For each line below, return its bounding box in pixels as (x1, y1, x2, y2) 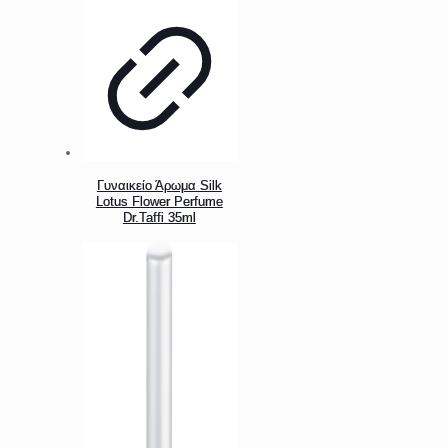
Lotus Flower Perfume (95, 193, 223, 209)
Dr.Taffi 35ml (122, 209, 196, 225)
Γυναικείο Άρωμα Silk (96, 177, 222, 193)
